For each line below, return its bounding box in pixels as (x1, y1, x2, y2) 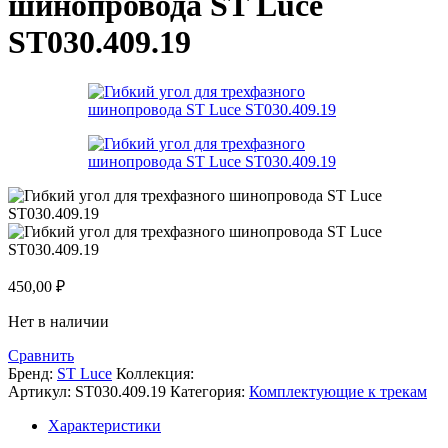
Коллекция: (116, 364, 194, 382)
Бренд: (8, 364, 57, 382)
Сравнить (8, 346, 74, 364)
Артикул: (8, 382, 75, 400)
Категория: (170, 382, 245, 400)
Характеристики (48, 416, 161, 434)
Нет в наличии (8, 312, 109, 330)
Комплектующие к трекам (249, 382, 427, 400)
